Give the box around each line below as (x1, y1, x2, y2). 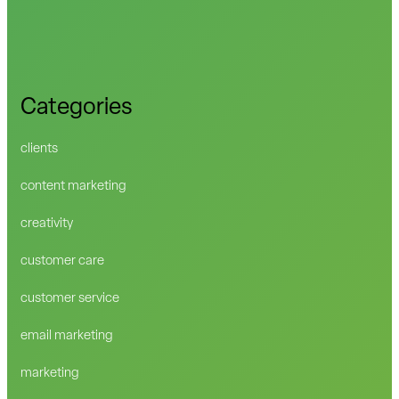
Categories (20, 96, 134, 120)
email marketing (20, 330, 114, 343)
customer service (20, 292, 120, 305)
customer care (20, 255, 105, 268)
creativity (20, 217, 74, 231)
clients (20, 142, 59, 156)
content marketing (20, 180, 127, 193)
